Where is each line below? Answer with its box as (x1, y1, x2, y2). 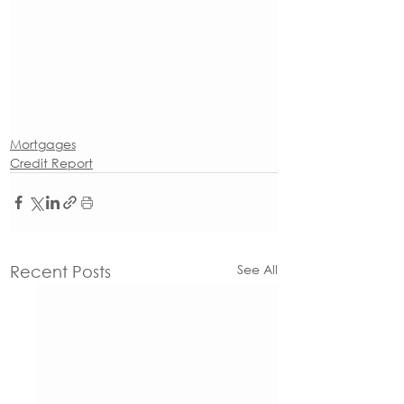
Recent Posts (10, 261, 111, 281)
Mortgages (10, 134, 76, 152)
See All (237, 260, 278, 278)
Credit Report (10, 153, 93, 171)
